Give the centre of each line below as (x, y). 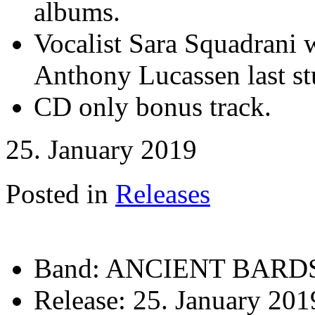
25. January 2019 (101, 150)
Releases (163, 194)
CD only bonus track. (153, 107)
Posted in (57, 194)
